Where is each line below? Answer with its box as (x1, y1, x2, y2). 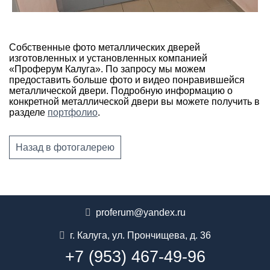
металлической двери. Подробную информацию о (9, 85, 233, 96)
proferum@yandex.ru (95, 207, 186, 218)
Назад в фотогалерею (16, 142, 115, 152)
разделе (9, 107, 48, 118)
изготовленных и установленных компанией (9, 52, 207, 63)
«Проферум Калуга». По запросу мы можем (9, 63, 206, 74)
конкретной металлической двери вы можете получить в (9, 96, 260, 107)
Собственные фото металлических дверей (9, 42, 200, 52)
